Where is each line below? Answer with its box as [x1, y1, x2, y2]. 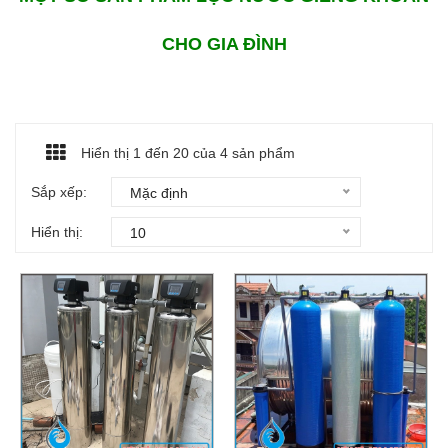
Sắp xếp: [31, 183, 87, 200]
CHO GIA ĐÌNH [161, 33, 287, 54]
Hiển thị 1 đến [81, 144, 173, 161]
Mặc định [130, 184, 188, 201]
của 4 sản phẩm [189, 144, 295, 161]
